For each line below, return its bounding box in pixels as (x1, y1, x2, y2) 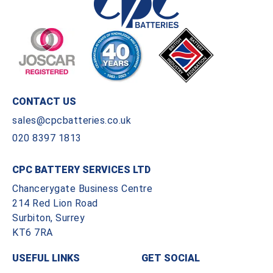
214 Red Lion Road (12, 197, 98, 209)
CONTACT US (12, 95, 76, 107)
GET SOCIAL (141, 252, 200, 264)
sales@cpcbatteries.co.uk (12, 114, 131, 126)
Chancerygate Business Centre (12, 182, 152, 194)
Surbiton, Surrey (12, 211, 85, 224)
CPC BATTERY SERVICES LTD (12, 163, 151, 175)
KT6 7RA (12, 226, 53, 238)
